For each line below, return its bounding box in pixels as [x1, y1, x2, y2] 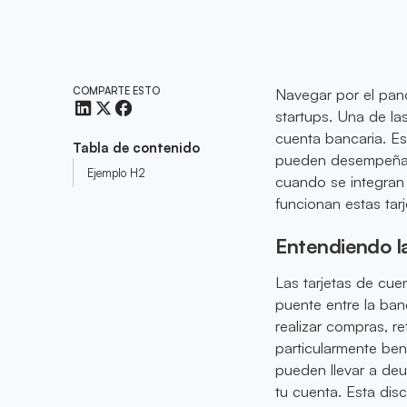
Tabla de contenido [73, 139, 201, 157]
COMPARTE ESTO [73, 84, 161, 97]
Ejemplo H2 [87, 164, 146, 180]
